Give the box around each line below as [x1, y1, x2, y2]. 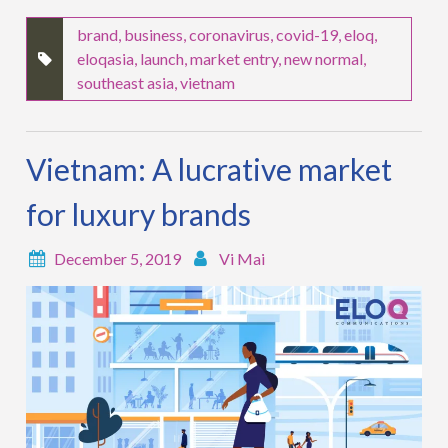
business [124, 25, 184, 45]
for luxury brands [26, 196, 252, 233]
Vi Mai [219, 249, 266, 269]
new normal [284, 49, 364, 69]
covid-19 [276, 25, 339, 45]
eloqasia [77, 49, 135, 69]
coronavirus [189, 25, 271, 45]
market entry [190, 49, 279, 69]
